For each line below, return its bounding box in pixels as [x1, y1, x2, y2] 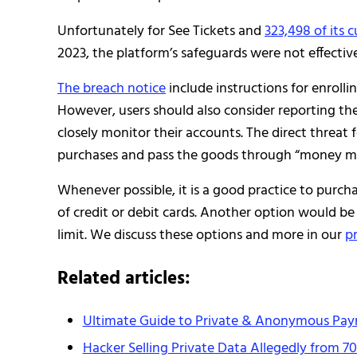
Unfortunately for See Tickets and [57, 19, 265, 43]
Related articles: [57, 265, 190, 294]
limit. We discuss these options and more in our [57, 223, 345, 247]
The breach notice [57, 76, 166, 100]
